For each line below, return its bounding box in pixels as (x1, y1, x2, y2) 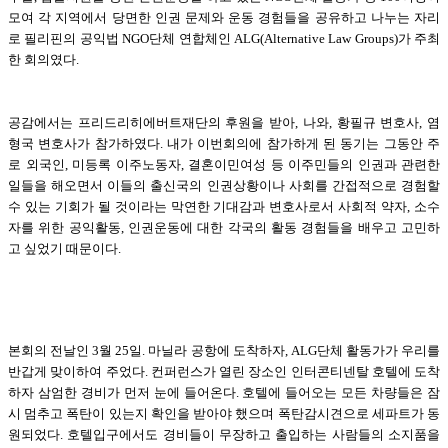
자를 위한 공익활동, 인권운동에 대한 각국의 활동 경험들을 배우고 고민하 (8, 219, 440, 235)
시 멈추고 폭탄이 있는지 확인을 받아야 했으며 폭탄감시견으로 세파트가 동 (8, 405, 440, 421)
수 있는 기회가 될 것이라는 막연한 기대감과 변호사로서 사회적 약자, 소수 (8, 198, 440, 214)
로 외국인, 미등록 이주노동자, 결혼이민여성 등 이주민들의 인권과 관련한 (8, 156, 440, 172)
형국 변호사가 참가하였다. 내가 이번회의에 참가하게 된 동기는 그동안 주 (8, 135, 440, 151)
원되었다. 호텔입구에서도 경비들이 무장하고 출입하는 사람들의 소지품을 (8, 426, 440, 442)
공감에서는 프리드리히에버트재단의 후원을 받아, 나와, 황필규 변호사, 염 (8, 114, 440, 130)
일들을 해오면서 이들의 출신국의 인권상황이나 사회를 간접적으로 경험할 (8, 177, 440, 193)
